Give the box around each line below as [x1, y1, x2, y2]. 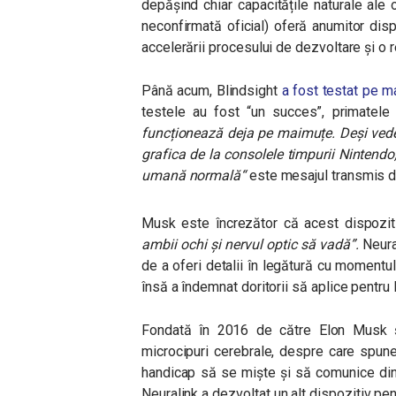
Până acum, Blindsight [141, 82, 282, 99]
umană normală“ [141, 167, 249, 184]
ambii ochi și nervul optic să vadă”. [141, 236, 362, 253]
